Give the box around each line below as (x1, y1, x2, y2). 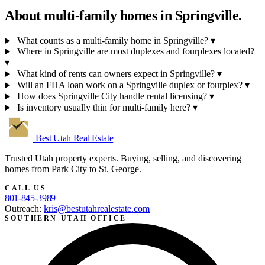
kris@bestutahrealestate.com (44, 203, 150, 214)
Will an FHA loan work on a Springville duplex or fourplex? (17, 80, 243, 91)
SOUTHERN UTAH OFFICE (5, 214, 127, 223)
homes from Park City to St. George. (5, 164, 141, 174)
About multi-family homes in (5, 7, 175, 23)
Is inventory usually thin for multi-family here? (17, 102, 190, 113)
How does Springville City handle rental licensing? (17, 91, 207, 102)
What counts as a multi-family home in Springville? (17, 35, 208, 46)
